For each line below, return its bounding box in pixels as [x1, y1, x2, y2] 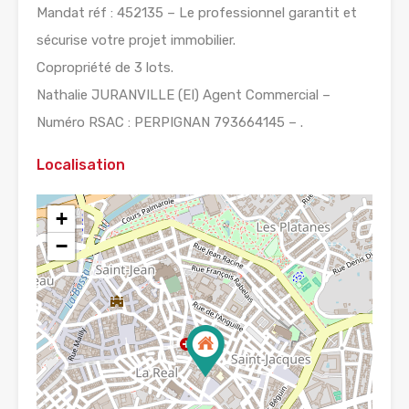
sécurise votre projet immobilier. [37, 31, 236, 48]
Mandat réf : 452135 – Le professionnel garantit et [37, 4, 357, 21]
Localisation [37, 155, 125, 173]
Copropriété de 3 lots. [37, 58, 173, 76]
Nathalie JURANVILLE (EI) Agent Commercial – [37, 86, 330, 103]
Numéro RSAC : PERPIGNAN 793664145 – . [37, 113, 303, 131]
